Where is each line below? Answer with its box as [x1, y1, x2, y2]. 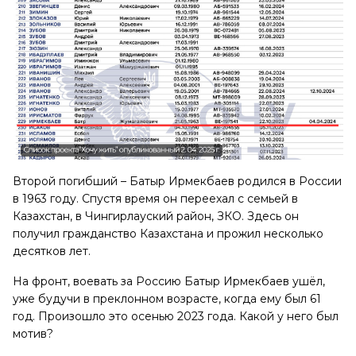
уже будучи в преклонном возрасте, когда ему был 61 [13, 292, 321, 307]
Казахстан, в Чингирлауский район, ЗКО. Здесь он [13, 209, 299, 224]
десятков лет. [13, 244, 91, 259]
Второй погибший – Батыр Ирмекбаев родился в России [13, 174, 342, 189]
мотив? [13, 327, 53, 342]
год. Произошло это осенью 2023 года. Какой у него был [13, 309, 339, 324]
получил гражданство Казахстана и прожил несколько [13, 226, 323, 242]
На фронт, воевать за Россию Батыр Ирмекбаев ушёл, [13, 274, 325, 289]
